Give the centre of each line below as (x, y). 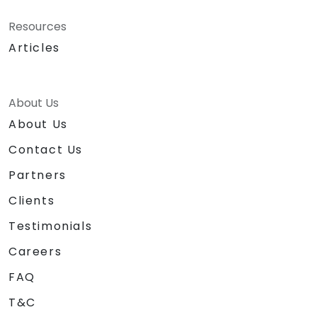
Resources (38, 27)
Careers (35, 252)
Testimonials (51, 226)
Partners (38, 175)
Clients (32, 201)
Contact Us (46, 150)
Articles (34, 48)
